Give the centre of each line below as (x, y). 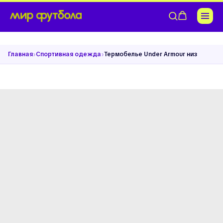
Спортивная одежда (68, 54)
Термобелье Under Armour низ (151, 54)
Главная (20, 54)
